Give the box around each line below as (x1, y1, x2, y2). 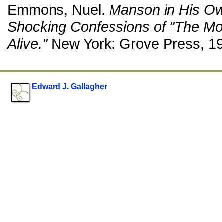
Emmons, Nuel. (7, 1, 109, 18)
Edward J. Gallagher (32, 82, 107, 91)
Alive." (7, 35, 47, 52)
